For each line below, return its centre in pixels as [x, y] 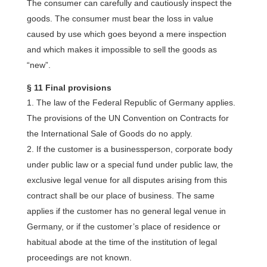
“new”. [38, 65]
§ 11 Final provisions [69, 88]
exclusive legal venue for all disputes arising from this [127, 180]
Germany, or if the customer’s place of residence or [123, 226]
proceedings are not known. [79, 257]
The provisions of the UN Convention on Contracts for [128, 118]
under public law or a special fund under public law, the [130, 164]
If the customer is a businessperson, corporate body [134, 149]
